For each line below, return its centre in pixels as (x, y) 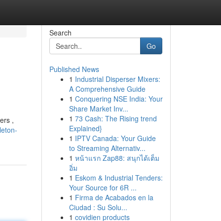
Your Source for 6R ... (103, 187)
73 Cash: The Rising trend (116, 118)
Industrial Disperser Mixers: (117, 79)
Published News (74, 69)
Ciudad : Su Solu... (98, 207)
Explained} (85, 128)
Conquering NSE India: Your (119, 99)
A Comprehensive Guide (107, 89)
